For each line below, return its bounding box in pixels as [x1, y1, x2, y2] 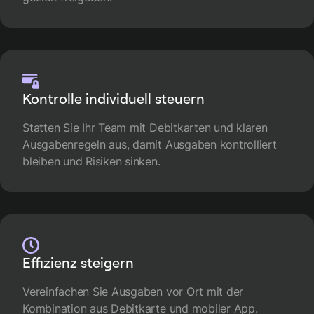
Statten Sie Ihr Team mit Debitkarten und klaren [22, 120, 268, 135]
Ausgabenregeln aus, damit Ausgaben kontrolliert [22, 137, 277, 151]
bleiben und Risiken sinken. [22, 153, 161, 168]
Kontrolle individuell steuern [22, 89, 205, 107]
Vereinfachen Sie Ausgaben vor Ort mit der [22, 284, 244, 299]
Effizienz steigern [22, 253, 134, 271]
